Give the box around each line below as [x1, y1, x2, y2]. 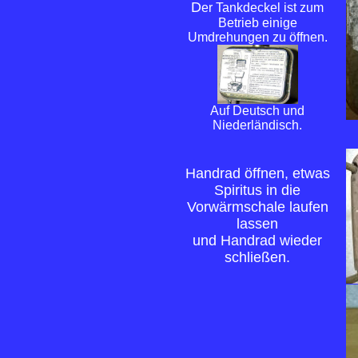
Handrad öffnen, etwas [185, 165, 330, 181]
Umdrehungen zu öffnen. [187, 30, 328, 44]
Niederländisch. [213, 118, 302, 132]
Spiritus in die [214, 182, 300, 198]
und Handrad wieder [193, 233, 322, 249]
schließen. [225, 249, 290, 265]
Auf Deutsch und [210, 104, 304, 117]
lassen [237, 216, 278, 232]
